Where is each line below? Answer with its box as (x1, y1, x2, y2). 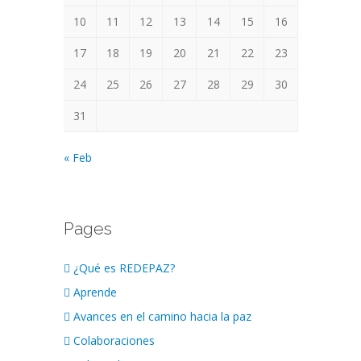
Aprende (73, 284, 117, 300)
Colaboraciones (73, 333, 155, 348)
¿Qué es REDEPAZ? (73, 260, 175, 276)
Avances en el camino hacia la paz (73, 309, 251, 324)
